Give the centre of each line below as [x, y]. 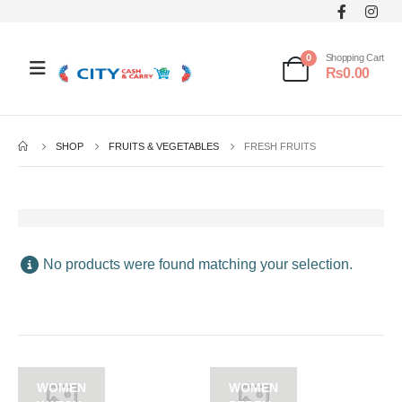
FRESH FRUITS [280, 146]
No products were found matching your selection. [198, 264]
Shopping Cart [354, 58]
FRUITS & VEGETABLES [164, 146]
